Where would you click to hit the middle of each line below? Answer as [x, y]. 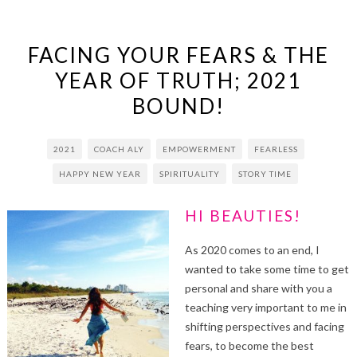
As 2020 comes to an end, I [252, 249]
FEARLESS [276, 149]
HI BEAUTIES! [243, 215]
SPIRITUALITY [190, 173]
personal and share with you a [258, 288]
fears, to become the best [249, 345]
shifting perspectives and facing [264, 326]
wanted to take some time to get [267, 269]
